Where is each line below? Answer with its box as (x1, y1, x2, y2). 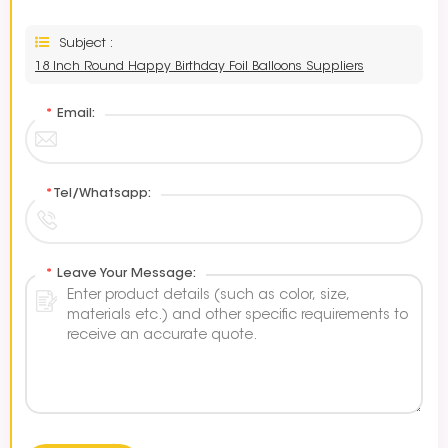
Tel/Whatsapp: (53, 187, 151, 201)
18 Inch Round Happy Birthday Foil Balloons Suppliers (35, 60, 364, 74)
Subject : (59, 37, 113, 51)
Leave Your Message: (53, 267, 196, 281)
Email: (53, 107, 95, 121)
